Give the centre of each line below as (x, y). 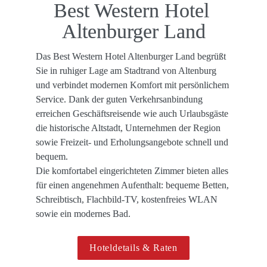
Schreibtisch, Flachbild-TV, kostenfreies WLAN (127, 199)
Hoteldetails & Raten (133, 247)
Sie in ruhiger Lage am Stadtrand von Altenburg (126, 70)
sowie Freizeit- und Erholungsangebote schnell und (132, 142)
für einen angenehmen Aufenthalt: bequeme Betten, (132, 185)
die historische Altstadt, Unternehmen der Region (128, 128)
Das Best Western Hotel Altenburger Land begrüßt (131, 56)
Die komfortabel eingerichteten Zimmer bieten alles (132, 170)
